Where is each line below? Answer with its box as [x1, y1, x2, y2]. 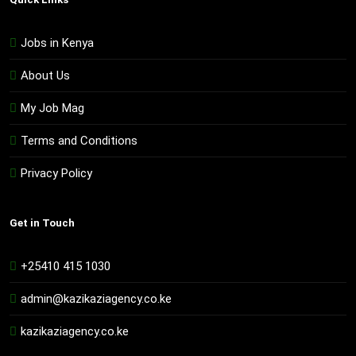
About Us [21, 68, 70, 83]
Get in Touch [10, 217, 75, 230]
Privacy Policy [21, 166, 92, 181]
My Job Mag [21, 101, 84, 116]
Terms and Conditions [21, 133, 137, 149]
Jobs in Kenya [21, 36, 94, 51]
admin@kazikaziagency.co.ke [21, 292, 172, 307]
